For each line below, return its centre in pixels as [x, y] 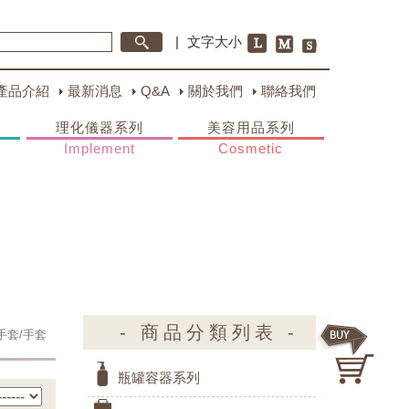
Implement [99, 148]
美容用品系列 [251, 127]
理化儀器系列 [99, 127]
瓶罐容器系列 [159, 378]
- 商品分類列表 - [209, 332]
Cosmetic [251, 148]
